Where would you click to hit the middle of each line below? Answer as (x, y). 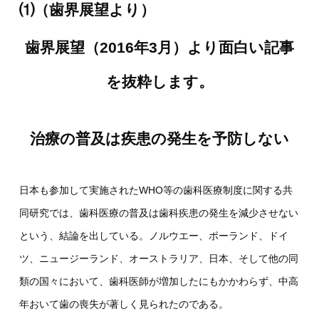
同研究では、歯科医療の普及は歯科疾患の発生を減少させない (158, 213)
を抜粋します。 (159, 82)
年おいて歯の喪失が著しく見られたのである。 (124, 304)
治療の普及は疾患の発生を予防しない (159, 139)
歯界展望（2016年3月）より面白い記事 (159, 48)
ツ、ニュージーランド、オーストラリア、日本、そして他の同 (158, 259)
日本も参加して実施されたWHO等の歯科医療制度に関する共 (156, 190)
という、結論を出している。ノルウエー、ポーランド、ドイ (153, 236)
